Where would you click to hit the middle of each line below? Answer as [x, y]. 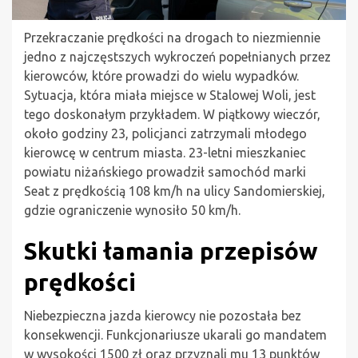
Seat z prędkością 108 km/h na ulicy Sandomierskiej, [175, 191]
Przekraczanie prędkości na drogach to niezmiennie [172, 38]
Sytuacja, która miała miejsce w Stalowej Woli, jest [170, 95]
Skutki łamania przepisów [171, 251]
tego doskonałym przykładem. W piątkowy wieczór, [172, 115]
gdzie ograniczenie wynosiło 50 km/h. [132, 211]
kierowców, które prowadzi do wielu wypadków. [161, 76]
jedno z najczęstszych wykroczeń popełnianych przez [177, 57]
